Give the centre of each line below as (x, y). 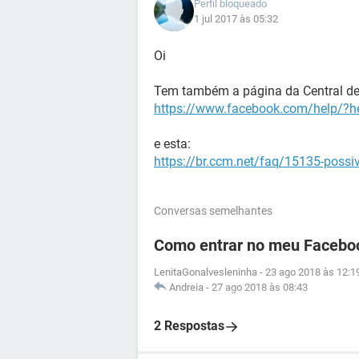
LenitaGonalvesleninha (206, 272)
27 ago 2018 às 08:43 (260, 287)
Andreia (186, 287)
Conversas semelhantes (213, 211)
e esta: (172, 144)
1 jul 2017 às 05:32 (236, 19)
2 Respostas (189, 326)
